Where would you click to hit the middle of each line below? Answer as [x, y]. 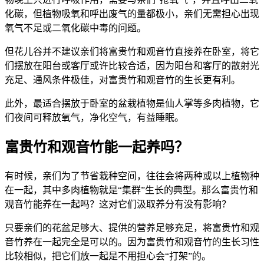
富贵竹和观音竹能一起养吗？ [97, 147]
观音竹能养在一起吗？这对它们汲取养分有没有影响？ [118, 204]
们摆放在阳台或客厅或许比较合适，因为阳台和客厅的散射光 [132, 65]
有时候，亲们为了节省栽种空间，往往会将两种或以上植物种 [132, 176]
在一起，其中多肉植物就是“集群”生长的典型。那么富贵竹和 [131, 190]
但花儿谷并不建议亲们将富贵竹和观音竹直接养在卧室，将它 [132, 51]
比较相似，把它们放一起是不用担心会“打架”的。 [108, 256]
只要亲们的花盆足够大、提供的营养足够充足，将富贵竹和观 [132, 227]
